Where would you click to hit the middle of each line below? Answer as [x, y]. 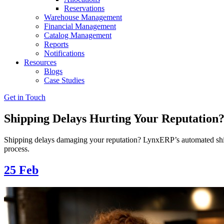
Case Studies [64, 80]
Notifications [64, 53]
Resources [40, 62]
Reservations [84, 8]
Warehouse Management [83, 17]
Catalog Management [78, 35]
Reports [56, 44]
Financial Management [80, 26]
